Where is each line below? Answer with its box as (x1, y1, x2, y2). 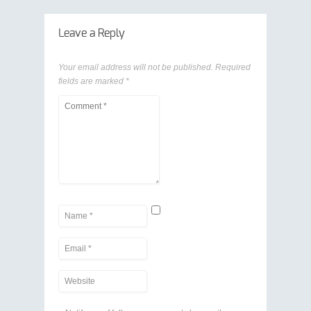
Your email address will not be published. (58, 62, 213, 72)
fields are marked (58, 76, 126, 86)
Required (215, 62, 251, 72)
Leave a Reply (58, 28, 125, 39)
